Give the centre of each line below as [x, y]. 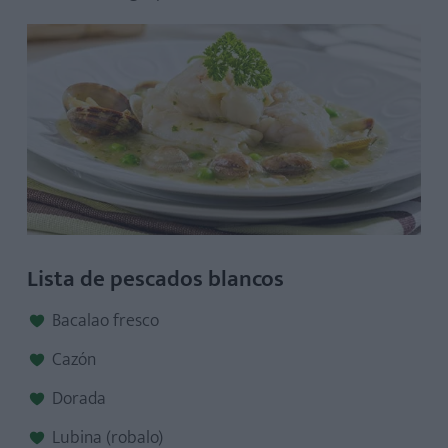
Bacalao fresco [105, 321]
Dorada [79, 399]
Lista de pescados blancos [155, 279]
